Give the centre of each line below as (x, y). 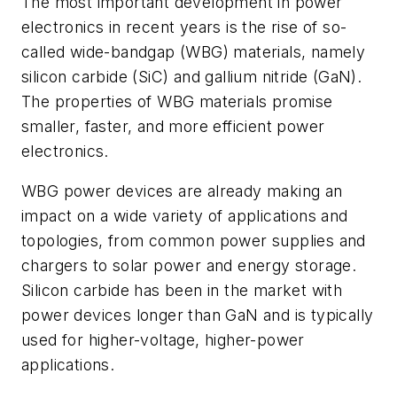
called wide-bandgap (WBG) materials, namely (194, 51)
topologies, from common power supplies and (194, 241)
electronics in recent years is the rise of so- (184, 27)
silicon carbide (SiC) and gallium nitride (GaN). (192, 76)
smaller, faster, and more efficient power (173, 126)
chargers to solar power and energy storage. (189, 266)
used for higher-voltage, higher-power (163, 340)
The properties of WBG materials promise (177, 101)
